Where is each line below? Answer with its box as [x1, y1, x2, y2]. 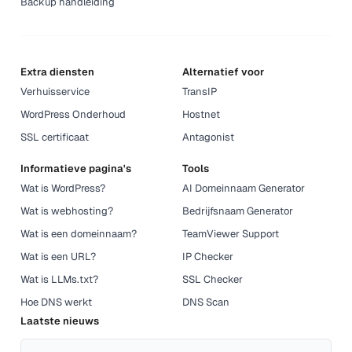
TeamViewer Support [182, 226, 279, 240]
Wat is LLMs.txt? [20, 272, 99, 286]
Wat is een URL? [20, 249, 97, 263]
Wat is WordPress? [20, 181, 106, 195]
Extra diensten [20, 64, 95, 79]
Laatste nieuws [20, 313, 100, 328]
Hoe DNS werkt [20, 295, 93, 309]
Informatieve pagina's [20, 161, 132, 175]
